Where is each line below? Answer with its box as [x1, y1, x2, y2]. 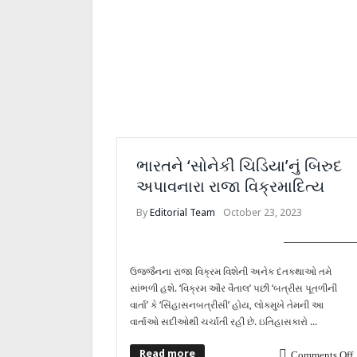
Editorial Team [150, 206, 215, 218]
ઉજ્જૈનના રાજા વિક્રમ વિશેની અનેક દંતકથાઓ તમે [130, 265, 331, 277]
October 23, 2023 [223, 206, 302, 218]
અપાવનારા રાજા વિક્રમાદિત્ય [136, 177, 324, 196]
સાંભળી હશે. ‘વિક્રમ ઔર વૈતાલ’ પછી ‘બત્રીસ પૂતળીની [130, 282, 337, 294]
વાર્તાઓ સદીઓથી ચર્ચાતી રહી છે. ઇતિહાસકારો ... [130, 316, 317, 328]
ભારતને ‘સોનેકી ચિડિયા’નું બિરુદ [136, 156, 342, 175]
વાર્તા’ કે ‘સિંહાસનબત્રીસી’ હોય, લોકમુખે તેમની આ [130, 299, 324, 311]
